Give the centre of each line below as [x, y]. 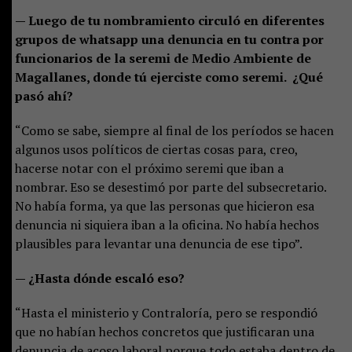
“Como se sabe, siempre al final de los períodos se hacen [174, 130]
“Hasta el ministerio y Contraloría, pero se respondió [166, 312]
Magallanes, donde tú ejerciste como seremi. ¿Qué [169, 77]
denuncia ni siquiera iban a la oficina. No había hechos [167, 224]
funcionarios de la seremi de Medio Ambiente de [163, 58]
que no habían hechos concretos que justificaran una [164, 331]
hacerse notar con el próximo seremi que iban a [149, 168]
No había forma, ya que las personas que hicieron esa [164, 205]
